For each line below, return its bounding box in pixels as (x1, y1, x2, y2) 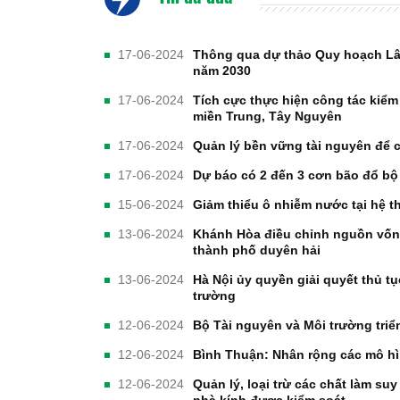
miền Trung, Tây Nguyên (193, 109, 342, 124)
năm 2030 (193, 63, 251, 79)
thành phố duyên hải (193, 243, 321, 258)
